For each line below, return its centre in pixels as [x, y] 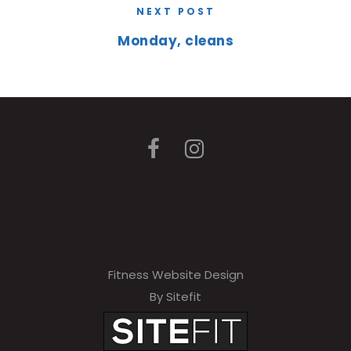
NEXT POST [175, 11]
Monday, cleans [175, 41]
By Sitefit [175, 297]
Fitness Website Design [175, 275]
